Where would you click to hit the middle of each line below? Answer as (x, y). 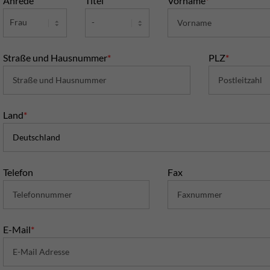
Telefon (18, 172)
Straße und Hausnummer (55, 57)
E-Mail (17, 229)
